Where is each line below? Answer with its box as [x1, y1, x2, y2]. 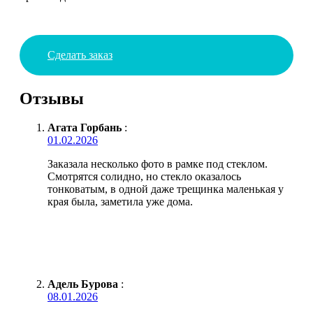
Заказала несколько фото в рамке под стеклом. [48, 158, 268, 170]
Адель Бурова [48, 278, 118, 291]
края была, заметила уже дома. [48, 196, 193, 208]
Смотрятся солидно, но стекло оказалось [48, 170, 241, 183]
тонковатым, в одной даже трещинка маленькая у [48, 183, 284, 196]
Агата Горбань [48, 122, 122, 134]
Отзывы [20, 89, 84, 108]
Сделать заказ [48, 48, 112, 61]
